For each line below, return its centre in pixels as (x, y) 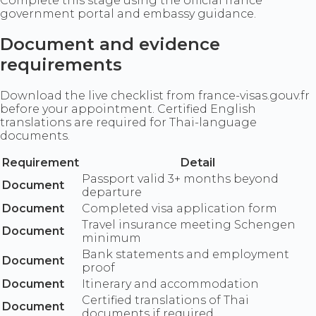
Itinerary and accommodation (170, 284)
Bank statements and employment (186, 255)
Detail (198, 163)
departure (112, 193)
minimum (111, 238)
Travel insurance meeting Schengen (189, 225)
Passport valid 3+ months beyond (180, 179)
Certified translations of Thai (165, 300)
